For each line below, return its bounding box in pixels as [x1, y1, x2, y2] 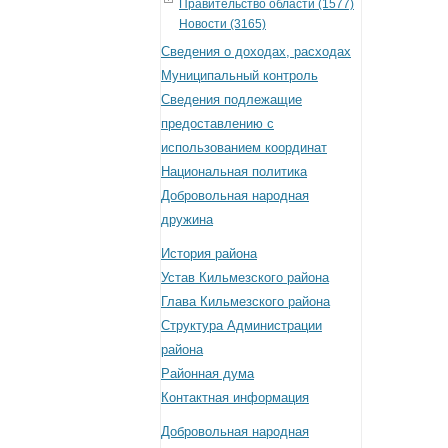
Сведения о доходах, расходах [161, 43, 351, 59]
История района [161, 245, 257, 261]
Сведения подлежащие [161, 91, 302, 107]
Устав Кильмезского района [161, 269, 329, 285]
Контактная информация [161, 389, 309, 405]
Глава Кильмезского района [161, 293, 330, 309]
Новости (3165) [179, 16, 266, 31]
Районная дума [161, 365, 254, 381]
